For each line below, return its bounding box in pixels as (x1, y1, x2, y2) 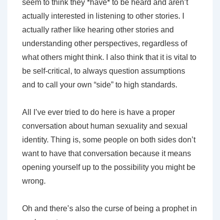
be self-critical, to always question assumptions (22, 66, 185, 75)
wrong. (22, 176, 46, 185)
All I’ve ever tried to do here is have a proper (22, 108, 175, 116)
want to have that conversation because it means (22, 149, 191, 158)
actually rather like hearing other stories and (22, 25, 174, 34)
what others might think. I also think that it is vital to (22, 53, 196, 61)
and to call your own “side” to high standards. (22, 80, 177, 89)
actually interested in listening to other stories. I (22, 11, 184, 20)
